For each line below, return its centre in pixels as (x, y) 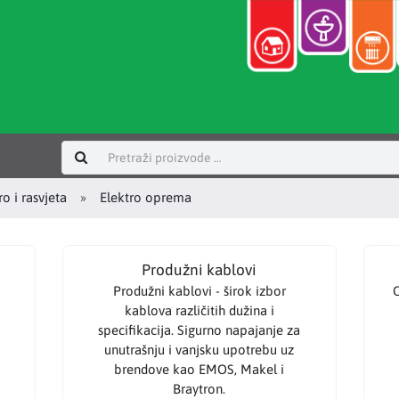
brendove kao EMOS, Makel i (199, 369)
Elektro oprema (145, 198)
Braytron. (199, 388)
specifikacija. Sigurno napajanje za (199, 330)
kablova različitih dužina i (199, 310)
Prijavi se (138, 156)
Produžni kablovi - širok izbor (199, 290)
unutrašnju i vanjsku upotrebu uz (199, 349)
